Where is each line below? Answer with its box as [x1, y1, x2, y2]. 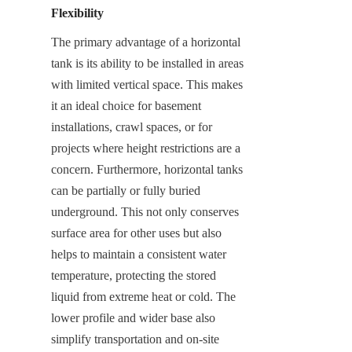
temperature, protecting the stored [51, 268, 216, 282]
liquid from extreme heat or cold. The [51, 289, 236, 303]
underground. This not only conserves [51, 204, 239, 218]
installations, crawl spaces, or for [51, 119, 212, 134]
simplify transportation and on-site [51, 332, 219, 346]
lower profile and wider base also [51, 310, 215, 324]
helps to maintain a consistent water [51, 247, 226, 261]
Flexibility [51, 5, 104, 20]
